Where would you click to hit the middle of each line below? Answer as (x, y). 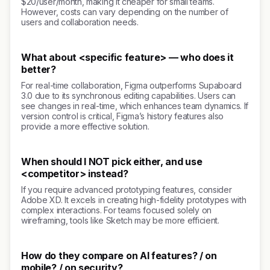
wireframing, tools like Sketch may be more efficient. (120, 220)
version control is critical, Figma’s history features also (123, 116)
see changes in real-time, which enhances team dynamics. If (135, 106)
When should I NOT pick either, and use (112, 162)
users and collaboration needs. (80, 22)
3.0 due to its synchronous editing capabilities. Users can (129, 96)
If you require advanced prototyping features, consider (127, 190)
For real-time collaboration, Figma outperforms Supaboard (131, 85)
